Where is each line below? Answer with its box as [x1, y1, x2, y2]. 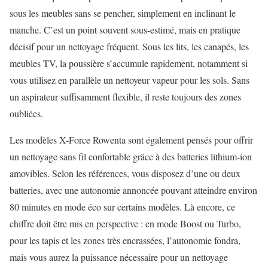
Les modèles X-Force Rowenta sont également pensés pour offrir [10, 133, 253, 146]
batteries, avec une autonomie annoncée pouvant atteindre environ [10, 183, 257, 196]
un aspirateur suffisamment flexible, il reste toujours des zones [10, 90, 241, 103]
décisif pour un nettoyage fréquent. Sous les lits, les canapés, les [10, 39, 249, 53]
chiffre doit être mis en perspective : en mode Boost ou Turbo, [10, 217, 241, 230]
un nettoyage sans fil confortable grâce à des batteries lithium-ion [10, 150, 252, 163]
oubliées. [10, 106, 43, 120]
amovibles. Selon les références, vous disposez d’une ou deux [10, 166, 240, 179]
